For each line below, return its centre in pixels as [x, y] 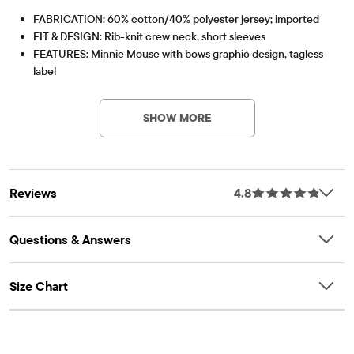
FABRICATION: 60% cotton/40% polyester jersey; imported [176, 19]
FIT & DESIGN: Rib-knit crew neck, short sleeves [149, 36]
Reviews [33, 192]
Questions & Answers [70, 239]
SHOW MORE [177, 117]
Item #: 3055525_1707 [57, 85]
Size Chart [39, 286]
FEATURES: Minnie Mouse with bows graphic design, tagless [178, 53]
